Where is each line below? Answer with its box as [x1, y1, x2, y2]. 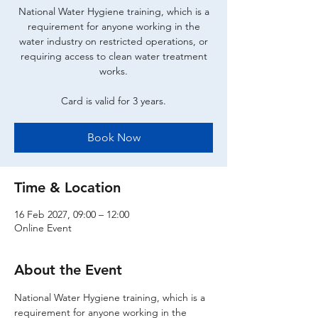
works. [99, 65, 128, 77]
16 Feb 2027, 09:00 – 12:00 [14, 208, 129, 221]
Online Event [14, 221, 72, 234]
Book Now [87, 131, 141, 144]
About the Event [14, 261, 122, 278]
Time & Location [14, 179, 121, 196]
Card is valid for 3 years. [61, 94, 166, 107]
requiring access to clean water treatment [20, 50, 207, 62]
